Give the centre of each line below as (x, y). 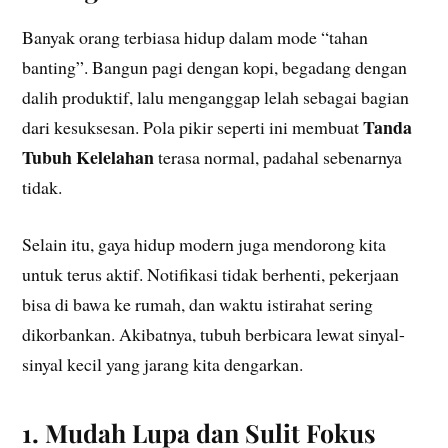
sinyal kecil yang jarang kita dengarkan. (163, 364)
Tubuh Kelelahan (88, 157)
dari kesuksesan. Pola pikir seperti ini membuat (193, 127)
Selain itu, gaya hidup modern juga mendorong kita (204, 244)
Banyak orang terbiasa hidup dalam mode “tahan (195, 37)
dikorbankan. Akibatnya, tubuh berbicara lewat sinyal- (214, 334)
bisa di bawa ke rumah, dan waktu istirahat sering (198, 304)
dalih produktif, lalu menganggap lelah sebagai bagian (216, 97)
